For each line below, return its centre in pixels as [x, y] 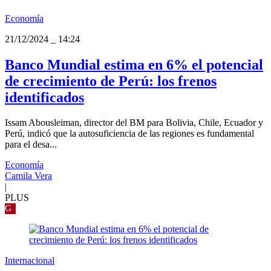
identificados [44, 97]
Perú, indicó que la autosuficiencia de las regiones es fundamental [129, 134]
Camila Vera [28, 176]
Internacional [30, 261]
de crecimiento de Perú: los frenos [111, 81]
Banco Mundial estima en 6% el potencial [134, 64]
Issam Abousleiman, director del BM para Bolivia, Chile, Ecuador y [134, 123]
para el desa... [31, 145]
